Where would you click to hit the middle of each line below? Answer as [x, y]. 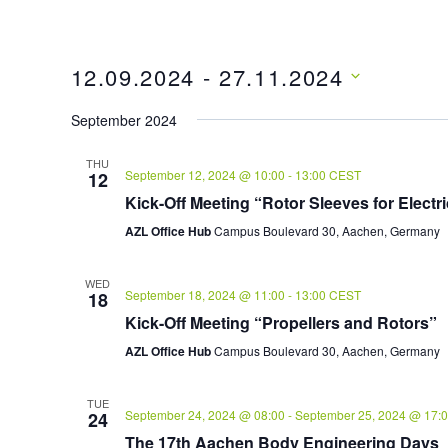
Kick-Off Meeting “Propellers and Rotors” [280, 322]
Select [98, 107]
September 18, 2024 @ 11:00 [204, 294]
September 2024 [123, 119]
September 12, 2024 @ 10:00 [204, 174]
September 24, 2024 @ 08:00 [204, 414]
